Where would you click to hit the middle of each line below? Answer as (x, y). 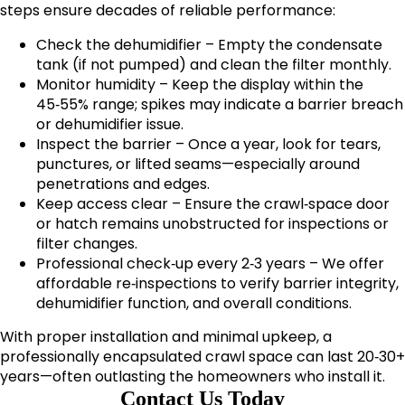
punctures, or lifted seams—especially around (198, 165)
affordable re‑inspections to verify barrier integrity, (217, 284)
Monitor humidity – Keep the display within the (200, 85)
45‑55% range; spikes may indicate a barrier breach (220, 105)
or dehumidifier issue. (110, 125)
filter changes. (87, 244)
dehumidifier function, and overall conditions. (194, 304)
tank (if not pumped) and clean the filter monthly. (214, 65)
